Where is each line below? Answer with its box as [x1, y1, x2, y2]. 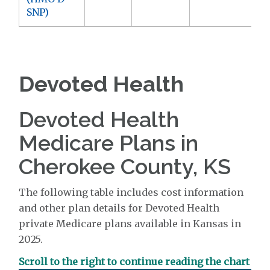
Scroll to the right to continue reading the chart [19, 255, 250, 268]
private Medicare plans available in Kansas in [19, 217, 242, 230]
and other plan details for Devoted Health [19, 201, 220, 214]
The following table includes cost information [19, 186, 244, 198]
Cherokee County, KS [19, 153, 231, 179]
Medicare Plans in [19, 130, 199, 155]
